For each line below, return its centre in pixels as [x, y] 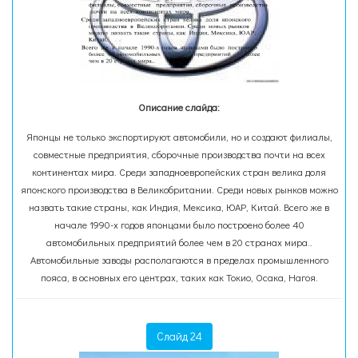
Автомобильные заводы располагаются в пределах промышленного [179, 260]
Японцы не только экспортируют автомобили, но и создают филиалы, [179, 137]
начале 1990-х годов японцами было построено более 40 [179, 225]
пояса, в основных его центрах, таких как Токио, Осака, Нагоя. [179, 277]
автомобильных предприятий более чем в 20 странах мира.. [179, 242]
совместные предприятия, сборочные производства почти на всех [179, 154]
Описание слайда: [179, 107]
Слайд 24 [179, 336]
